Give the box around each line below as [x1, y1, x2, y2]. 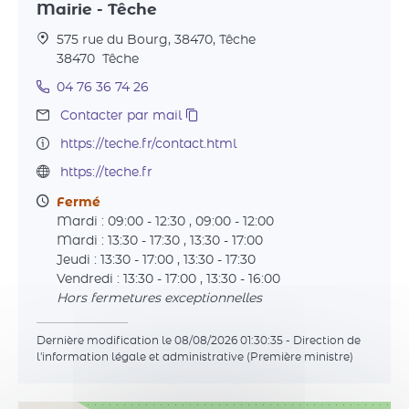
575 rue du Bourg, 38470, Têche [57, 34, 256, 47]
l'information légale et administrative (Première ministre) [37, 351, 353, 362]
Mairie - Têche [37, 3, 157, 17]
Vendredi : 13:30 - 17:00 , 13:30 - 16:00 [57, 273, 280, 286]
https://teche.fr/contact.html [60, 138, 236, 151]
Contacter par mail [60, 110, 182, 122]
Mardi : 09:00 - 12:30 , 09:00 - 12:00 [57, 215, 274, 228]
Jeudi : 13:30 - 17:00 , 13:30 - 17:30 [57, 254, 256, 267]
